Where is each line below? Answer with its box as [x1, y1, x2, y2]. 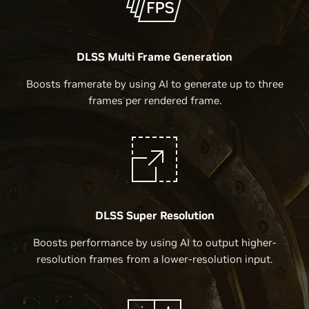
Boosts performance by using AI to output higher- [33, 235, 276, 249]
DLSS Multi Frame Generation [77, 49, 232, 63]
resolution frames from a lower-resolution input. [37, 252, 272, 266]
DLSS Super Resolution [94, 208, 215, 222]
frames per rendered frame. [88, 93, 221, 107]
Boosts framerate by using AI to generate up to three [26, 77, 283, 90]
